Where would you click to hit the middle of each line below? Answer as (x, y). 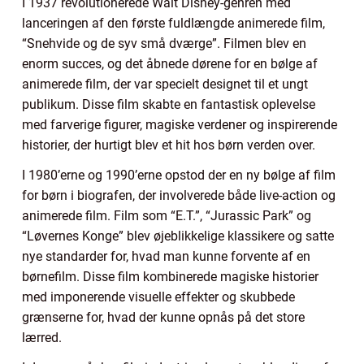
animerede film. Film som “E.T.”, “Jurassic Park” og (167, 216)
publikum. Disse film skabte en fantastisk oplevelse (169, 105)
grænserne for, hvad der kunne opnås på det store (163, 318)
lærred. (42, 338)
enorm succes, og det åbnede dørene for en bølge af (170, 64)
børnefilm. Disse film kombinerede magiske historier (170, 277)
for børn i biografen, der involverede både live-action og (179, 196)
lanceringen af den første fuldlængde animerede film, (173, 24)
